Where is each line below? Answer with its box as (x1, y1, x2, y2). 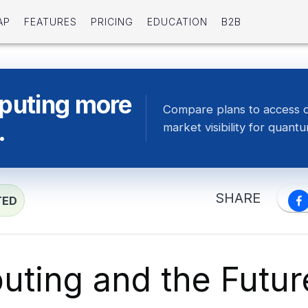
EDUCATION (146, 16, 208, 28)
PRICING (90, 16, 133, 28)
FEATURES (23, 16, 77, 28)
